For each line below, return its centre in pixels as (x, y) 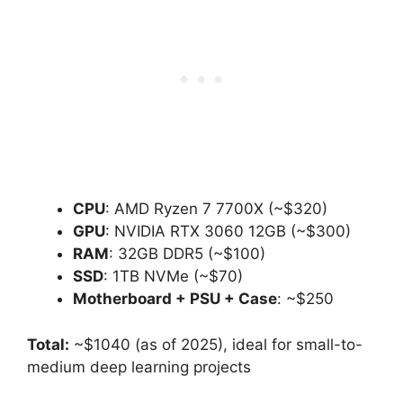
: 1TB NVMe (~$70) (173, 276)
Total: (48, 344)
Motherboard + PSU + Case (175, 299)
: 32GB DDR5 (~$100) (187, 254)
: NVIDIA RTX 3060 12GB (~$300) (228, 231)
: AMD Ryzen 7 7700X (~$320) (216, 209)
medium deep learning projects (139, 367)
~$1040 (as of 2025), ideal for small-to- (216, 344)
